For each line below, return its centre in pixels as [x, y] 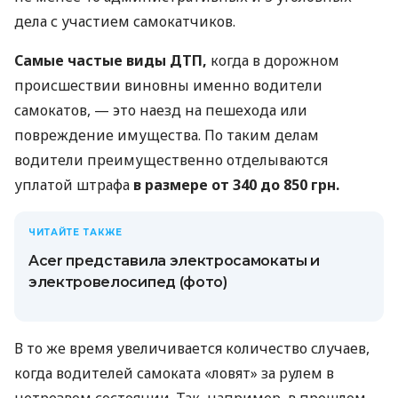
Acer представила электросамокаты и [175, 260]
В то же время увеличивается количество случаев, [192, 348]
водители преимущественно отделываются [171, 159]
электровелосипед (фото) [128, 282]
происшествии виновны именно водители [168, 85]
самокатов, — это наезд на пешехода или [161, 110]
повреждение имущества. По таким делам [167, 135]
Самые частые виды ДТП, [111, 60]
